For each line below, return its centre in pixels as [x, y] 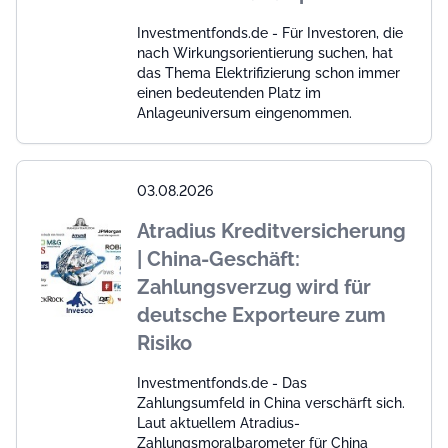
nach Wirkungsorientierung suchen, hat [265, 53]
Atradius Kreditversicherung [271, 231]
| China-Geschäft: [218, 259]
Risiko [164, 343]
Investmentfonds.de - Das [222, 383]
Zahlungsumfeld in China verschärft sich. [271, 403]
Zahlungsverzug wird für [254, 287]
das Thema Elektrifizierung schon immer [268, 73]
